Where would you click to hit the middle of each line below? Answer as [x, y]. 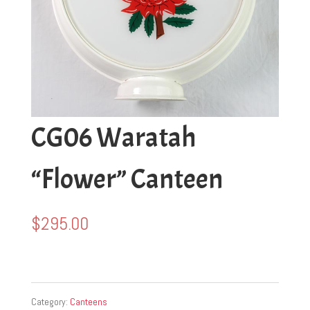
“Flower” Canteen [127, 179]
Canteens [88, 301]
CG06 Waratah [113, 137]
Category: [50, 301]
